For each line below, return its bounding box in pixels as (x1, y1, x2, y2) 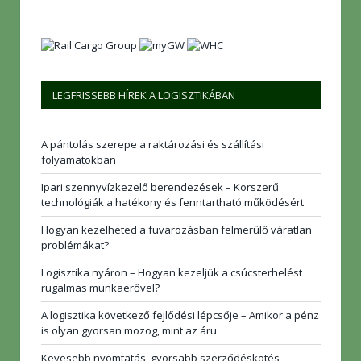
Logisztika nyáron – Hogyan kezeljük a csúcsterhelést (41, 264, 302, 280)
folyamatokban (41, 151, 116, 167)
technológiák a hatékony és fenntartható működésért (41, 194, 304, 210)
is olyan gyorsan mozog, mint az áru (41, 322, 217, 338)
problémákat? (41, 237, 109, 252)
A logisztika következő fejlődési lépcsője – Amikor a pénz (41, 307, 319, 322)
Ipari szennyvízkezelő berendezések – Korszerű (41, 179, 279, 194)
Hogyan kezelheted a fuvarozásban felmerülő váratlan (41, 222, 312, 237)
